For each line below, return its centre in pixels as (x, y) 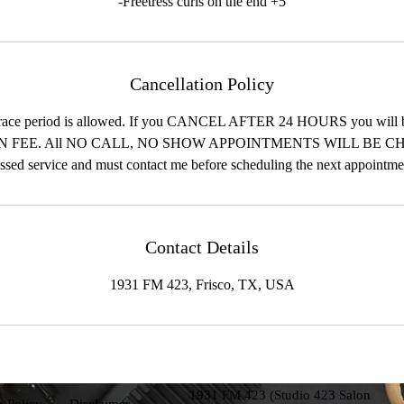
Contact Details (202, 247)
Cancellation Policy (202, 84)
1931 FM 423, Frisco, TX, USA (202, 285)
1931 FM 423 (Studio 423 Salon (280, 395)
